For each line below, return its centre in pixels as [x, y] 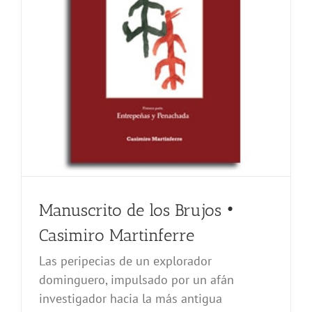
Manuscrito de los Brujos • [136, 210]
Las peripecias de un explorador [125, 261]
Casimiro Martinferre [117, 235]
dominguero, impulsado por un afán [136, 280]
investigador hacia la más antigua [131, 299]
